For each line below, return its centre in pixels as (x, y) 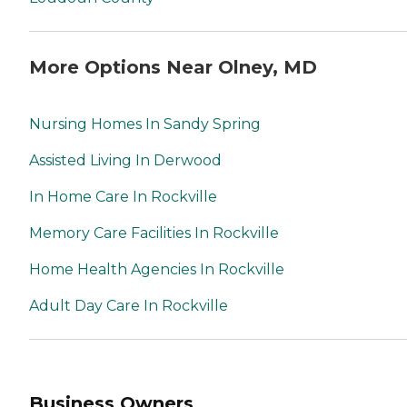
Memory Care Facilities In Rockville (154, 233)
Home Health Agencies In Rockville (157, 269)
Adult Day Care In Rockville (129, 305)
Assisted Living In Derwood (125, 160)
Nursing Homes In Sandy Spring (145, 124)
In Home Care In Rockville (123, 196)
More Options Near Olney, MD (173, 67)
